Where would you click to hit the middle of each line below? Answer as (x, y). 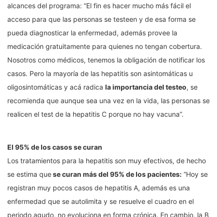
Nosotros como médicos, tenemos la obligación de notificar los (106, 60)
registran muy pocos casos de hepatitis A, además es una (99, 188)
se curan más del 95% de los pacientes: (116, 174)
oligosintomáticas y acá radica (56, 87)
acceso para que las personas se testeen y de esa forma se (101, 19)
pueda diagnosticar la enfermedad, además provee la (92, 33)
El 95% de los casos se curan (55, 147)
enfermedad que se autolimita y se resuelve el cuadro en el (101, 201)
